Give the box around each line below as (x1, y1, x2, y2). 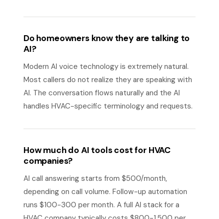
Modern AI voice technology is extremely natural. (23, 62, 189, 71)
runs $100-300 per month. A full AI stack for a (23, 200, 179, 210)
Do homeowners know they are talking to (23, 33, 190, 44)
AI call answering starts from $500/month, (23, 174, 167, 183)
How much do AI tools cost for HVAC (23, 145, 171, 155)
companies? (23, 155, 73, 166)
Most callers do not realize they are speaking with (23, 75, 192, 85)
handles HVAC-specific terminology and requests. (23, 101, 193, 111)
